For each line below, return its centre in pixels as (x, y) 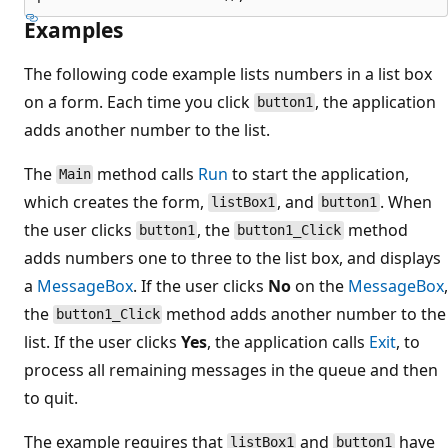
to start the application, (319, 173)
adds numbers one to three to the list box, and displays (232, 257)
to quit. (51, 397)
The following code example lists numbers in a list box (228, 73)
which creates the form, (116, 201)
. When (405, 201)
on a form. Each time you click (139, 101)
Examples (73, 29)
